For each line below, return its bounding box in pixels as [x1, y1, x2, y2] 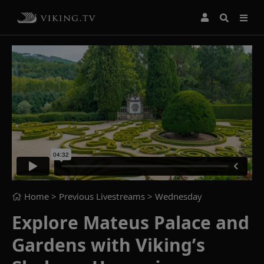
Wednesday [155, 190, 202, 202]
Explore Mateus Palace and [12, 210, 249, 235]
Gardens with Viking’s [12, 232, 205, 257]
